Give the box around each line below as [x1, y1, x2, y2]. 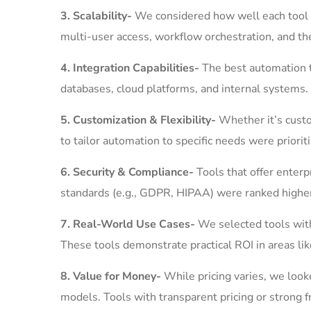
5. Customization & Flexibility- [60, 112, 219, 128]
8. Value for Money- [60, 269, 164, 284]
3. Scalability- [60, 8, 135, 24]
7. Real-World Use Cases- [60, 217, 195, 232]
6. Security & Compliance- [60, 165, 196, 180]
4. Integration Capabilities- [60, 60, 202, 76]
